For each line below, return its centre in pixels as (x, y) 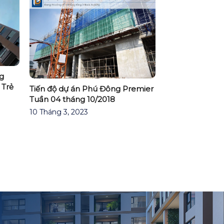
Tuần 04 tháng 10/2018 (72, 99)
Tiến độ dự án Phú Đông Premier (91, 89)
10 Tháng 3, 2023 (58, 112)
